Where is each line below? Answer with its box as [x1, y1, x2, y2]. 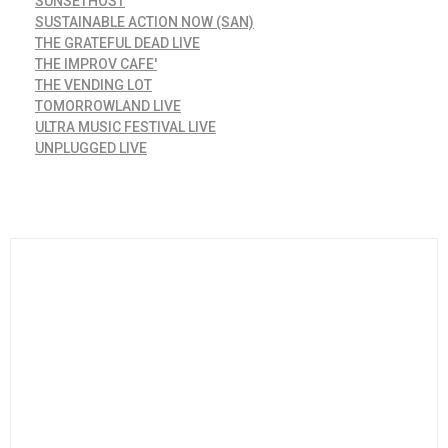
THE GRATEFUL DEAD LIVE [35, 34, 200, 51]
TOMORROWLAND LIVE [35, 97, 181, 114]
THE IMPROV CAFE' [35, 55, 157, 72]
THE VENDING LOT [35, 76, 152, 93]
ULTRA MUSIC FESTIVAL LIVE [35, 118, 216, 135]
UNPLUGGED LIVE [35, 139, 147, 156]
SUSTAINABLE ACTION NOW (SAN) [35, 13, 254, 30]
